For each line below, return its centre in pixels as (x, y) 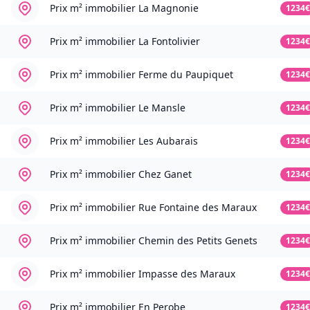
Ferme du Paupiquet (186, 75)
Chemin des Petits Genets (198, 241)
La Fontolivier (169, 42)
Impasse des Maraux (187, 274)
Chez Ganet (165, 174)
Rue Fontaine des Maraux (198, 208)
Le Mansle (162, 108)
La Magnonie (168, 8)
